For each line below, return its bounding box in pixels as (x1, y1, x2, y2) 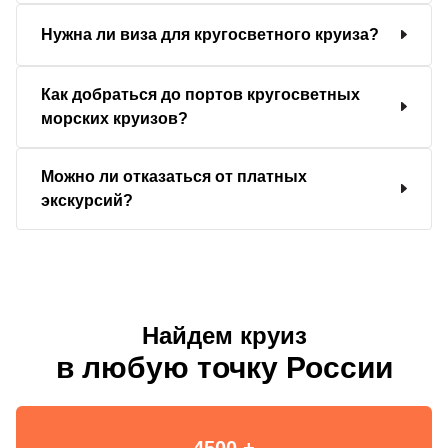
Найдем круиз (141, 322, 307, 349)
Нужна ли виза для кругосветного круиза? (41, 25, 379, 43)
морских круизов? (41, 109, 188, 127)
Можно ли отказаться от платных (41, 167, 307, 185)
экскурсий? (41, 191, 133, 209)
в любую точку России (55, 351, 393, 384)
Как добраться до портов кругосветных (41, 85, 360, 103)
